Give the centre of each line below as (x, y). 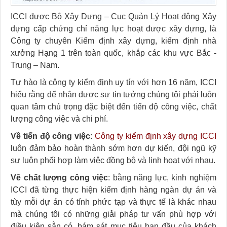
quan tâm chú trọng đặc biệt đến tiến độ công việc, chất (113, 107)
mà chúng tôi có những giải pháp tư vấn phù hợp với (113, 214)
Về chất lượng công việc (60, 178)
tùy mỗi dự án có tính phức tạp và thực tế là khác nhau (113, 202)
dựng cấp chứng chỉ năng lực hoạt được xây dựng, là (113, 29)
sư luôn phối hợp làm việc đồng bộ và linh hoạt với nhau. (113, 161)
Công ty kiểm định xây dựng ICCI (156, 136)
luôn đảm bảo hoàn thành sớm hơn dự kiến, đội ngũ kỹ (113, 148)
